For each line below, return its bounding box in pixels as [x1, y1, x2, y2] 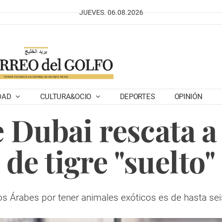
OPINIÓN [174, 92, 203, 101]
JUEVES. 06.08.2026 [79, 8, 143, 16]
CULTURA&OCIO [40, 92, 93, 101]
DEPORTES [119, 92, 155, 101]
